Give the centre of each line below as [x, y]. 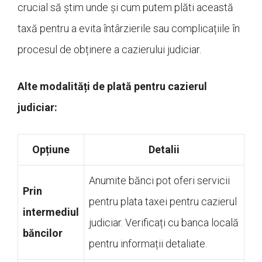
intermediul [51, 212]
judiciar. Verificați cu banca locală [164, 223]
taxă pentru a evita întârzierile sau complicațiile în [129, 29]
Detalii [164, 150]
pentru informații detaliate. [148, 244]
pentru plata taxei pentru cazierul [163, 202]
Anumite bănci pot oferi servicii [159, 181]
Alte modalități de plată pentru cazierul [112, 87]
